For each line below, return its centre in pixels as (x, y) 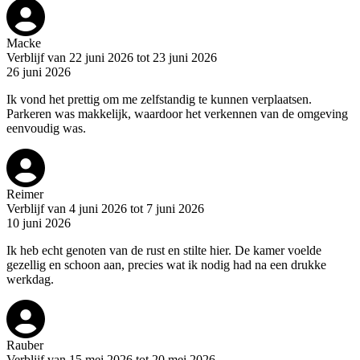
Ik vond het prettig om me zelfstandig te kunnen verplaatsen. (159, 100)
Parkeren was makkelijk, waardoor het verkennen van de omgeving (177, 114)
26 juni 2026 (39, 72)
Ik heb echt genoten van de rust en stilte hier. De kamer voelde (164, 251)
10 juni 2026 (39, 223)
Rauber (25, 346)
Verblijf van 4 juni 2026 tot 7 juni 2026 (105, 209)
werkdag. (30, 280)
